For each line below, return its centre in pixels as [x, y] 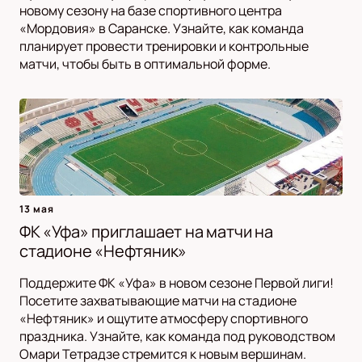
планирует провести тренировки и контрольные [164, 46]
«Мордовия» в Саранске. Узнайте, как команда [162, 29]
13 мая [37, 209]
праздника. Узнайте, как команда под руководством [177, 337]
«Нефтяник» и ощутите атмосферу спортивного [164, 319]
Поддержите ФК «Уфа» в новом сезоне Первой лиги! [177, 283]
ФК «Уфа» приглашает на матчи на [146, 232]
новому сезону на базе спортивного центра [151, 11]
